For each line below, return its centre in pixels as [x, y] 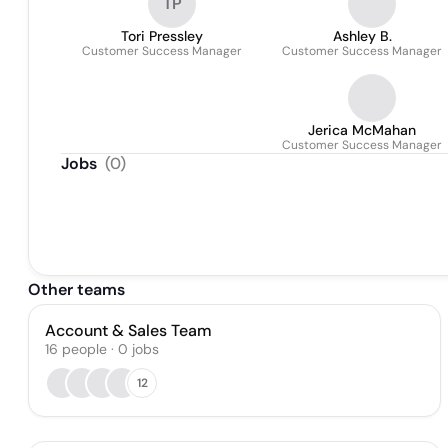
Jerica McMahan [362, 130]
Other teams [76, 289]
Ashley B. [362, 36]
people [84, 349]
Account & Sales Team [128, 330]
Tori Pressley [162, 36]
